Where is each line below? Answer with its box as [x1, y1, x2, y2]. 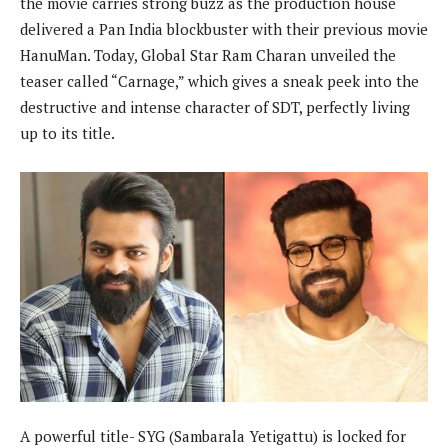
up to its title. [20, 123, 115, 144]
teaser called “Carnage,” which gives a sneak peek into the [20, 71, 419, 92]
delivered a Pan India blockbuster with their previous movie [20, 19, 428, 40]
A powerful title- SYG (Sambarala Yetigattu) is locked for [20, 425, 406, 446]
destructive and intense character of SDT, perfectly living [20, 97, 410, 118]
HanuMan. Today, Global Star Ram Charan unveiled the [20, 45, 396, 66]
